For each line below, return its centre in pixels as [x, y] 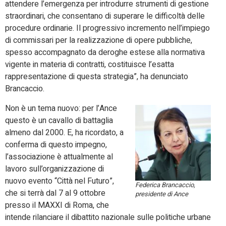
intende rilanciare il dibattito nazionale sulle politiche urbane [108, 217]
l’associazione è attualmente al [59, 157]
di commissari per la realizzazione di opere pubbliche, [99, 41]
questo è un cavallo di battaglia [59, 120]
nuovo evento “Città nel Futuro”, [60, 181]
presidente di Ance [162, 194]
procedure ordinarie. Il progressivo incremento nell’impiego [107, 29]
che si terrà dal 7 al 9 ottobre [55, 193]
